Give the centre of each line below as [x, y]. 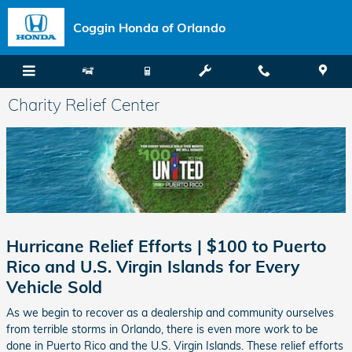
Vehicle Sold [54, 286]
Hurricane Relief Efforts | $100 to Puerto [166, 246]
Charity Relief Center [84, 104]
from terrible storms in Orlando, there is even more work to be [162, 330]
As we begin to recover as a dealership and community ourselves [170, 313]
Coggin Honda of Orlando [149, 27]
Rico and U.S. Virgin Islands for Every [153, 266]
